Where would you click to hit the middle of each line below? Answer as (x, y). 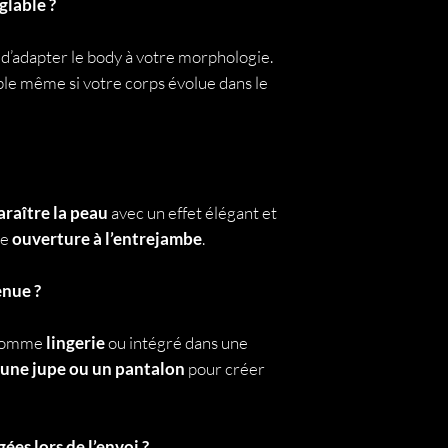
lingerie (75, 342)
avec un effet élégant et (192, 212)
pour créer (225, 368)
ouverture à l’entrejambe (107, 238)
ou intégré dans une (176, 342)
